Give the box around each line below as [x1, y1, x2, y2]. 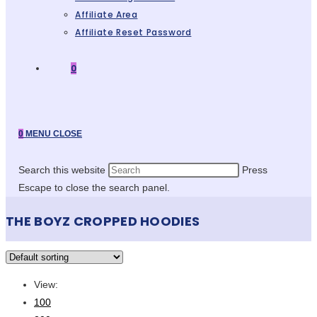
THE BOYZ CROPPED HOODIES [6, 212, 200, 231]
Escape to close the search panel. [18, 182, 170, 193]
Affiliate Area [75, 8, 138, 21]
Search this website [18, 164, 105, 175]
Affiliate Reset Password [75, 26, 192, 38]
